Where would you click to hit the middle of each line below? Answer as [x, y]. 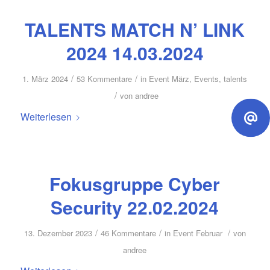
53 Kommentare [105, 78]
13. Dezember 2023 [58, 233]
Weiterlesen [46, 116]
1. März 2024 [46, 78]
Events [207, 78]
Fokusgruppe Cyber [135, 184]
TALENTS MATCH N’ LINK [135, 29]
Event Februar [197, 233]
